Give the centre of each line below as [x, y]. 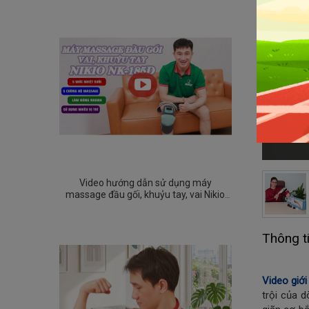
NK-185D [146, 206]
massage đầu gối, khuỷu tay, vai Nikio [146, 194]
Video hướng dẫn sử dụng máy [145, 182]
